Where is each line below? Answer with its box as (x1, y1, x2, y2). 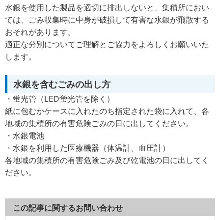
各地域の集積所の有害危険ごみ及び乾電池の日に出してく (5, 155, 209, 165)
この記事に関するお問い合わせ (13, 203, 123, 213)
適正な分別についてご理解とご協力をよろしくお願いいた (5, 39, 209, 49)
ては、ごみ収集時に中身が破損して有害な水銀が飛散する (5, 15, 209, 25)
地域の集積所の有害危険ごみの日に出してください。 (5, 118, 193, 128)
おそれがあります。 (5, 27, 76, 37)
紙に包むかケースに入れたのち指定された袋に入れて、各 (5, 106, 209, 116)
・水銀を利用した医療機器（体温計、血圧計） (5, 143, 170, 153)
